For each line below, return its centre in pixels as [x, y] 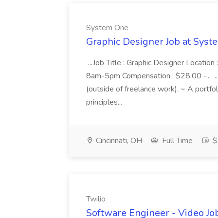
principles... [105, 102]
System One [107, 28]
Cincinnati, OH [118, 141]
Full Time [176, 141]
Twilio [96, 199]
